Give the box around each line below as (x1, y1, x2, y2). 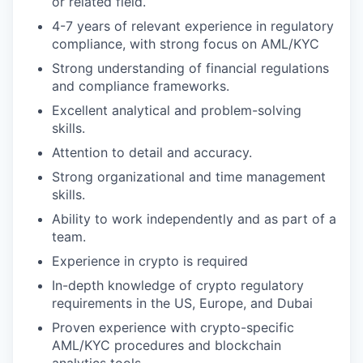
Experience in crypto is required (52, 253, 248, 269)
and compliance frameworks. (52, 78, 229, 94)
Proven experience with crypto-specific (52, 319, 294, 335)
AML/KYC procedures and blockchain (52, 337, 281, 353)
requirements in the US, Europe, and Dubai (52, 295, 313, 311)
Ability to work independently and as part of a (52, 211, 336, 227)
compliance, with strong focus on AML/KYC (52, 36, 319, 52)
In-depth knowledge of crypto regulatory (52, 277, 304, 293)
